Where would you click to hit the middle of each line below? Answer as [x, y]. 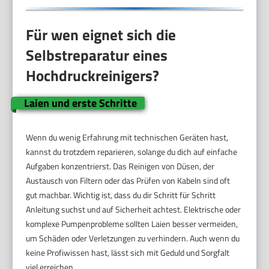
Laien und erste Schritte [80, 103]
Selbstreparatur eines [97, 55]
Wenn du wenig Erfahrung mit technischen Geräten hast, [127, 138]
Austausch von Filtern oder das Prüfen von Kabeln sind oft [128, 181]
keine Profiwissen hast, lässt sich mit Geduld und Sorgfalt [128, 253]
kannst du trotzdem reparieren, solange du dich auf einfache [132, 152]
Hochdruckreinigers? [93, 75]
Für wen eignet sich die [101, 35]
